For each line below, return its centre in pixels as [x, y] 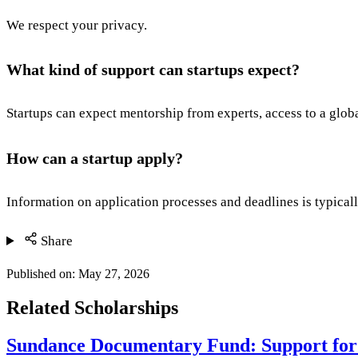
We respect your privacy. [77, 25]
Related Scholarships [92, 307]
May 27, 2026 [114, 274]
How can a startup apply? [95, 158]
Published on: [42, 274]
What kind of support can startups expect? [153, 70]
